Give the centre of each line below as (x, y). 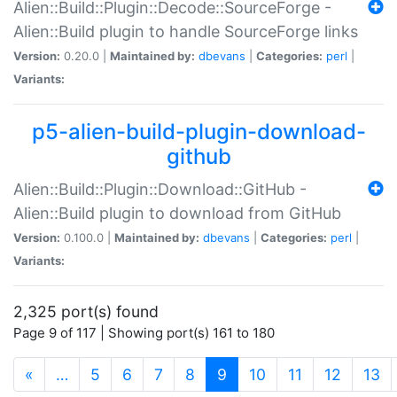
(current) (258, 373)
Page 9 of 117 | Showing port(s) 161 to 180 (144, 332)
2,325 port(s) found (86, 311)
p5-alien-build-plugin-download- (198, 131)
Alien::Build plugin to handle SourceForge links (186, 31)
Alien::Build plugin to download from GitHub (177, 213)
